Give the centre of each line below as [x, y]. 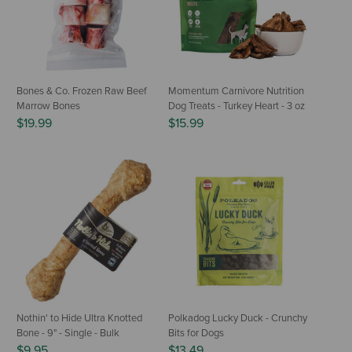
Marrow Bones [48, 106]
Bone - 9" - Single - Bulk [68, 333]
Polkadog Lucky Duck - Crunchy [238, 318]
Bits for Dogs [196, 333]
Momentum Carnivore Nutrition [236, 91]
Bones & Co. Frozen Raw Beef [82, 91]
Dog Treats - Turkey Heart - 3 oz [236, 106]
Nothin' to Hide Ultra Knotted [79, 318]
